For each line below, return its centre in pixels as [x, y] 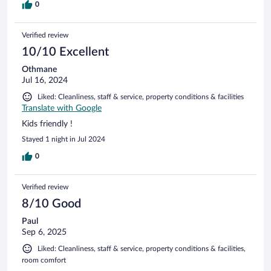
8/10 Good [51, 204]
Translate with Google [62, 108]
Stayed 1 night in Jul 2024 [64, 139]
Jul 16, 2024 [45, 80]
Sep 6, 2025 [44, 232]
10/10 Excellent [65, 52]
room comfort [44, 260]
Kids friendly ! [47, 124]
